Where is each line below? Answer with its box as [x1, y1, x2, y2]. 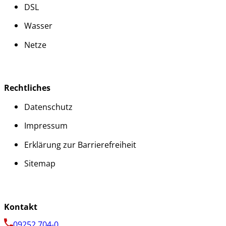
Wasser [24, 20, 52, 32]
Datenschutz [24, 101, 73, 112]
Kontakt [4, 200, 37, 212]
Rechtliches [4, 82, 50, 94]
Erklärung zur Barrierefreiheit [24, 139, 136, 150]
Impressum [24, 120, 68, 132]
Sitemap [24, 158, 55, 169]
